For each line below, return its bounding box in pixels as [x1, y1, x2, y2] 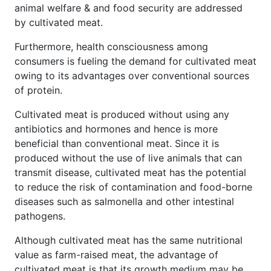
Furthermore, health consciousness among [15, 40, 208, 53]
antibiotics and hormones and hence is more [15, 122, 218, 135]
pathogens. [15, 209, 65, 222]
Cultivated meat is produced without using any [15, 108, 229, 120]
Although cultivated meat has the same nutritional [15, 233, 243, 246]
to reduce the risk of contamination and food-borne [15, 180, 252, 193]
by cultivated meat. [15, 16, 103, 28]
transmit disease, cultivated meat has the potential [15, 166, 246, 178]
